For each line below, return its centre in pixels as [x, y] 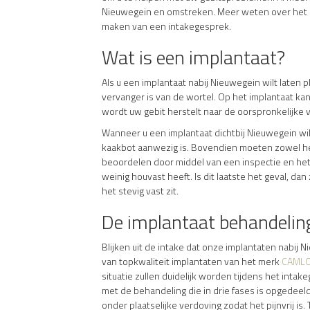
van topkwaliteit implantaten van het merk [192, 261]
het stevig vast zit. [140, 190]
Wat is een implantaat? [193, 57]
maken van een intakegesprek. [166, 26]
